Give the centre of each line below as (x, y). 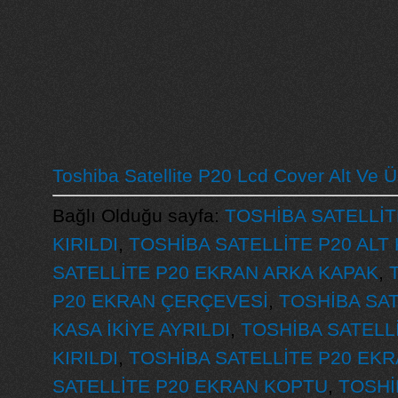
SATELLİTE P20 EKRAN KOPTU (190, 386)
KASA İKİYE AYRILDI (141, 329)
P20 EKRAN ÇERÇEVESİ (160, 301)
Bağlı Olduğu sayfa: (138, 215)
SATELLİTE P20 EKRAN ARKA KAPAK (215, 272)
